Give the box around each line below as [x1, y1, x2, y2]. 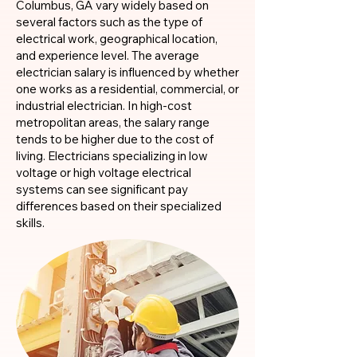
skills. [16, 215, 45, 230]
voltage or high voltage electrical [16, 165, 191, 180]
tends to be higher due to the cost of [16, 131, 214, 147]
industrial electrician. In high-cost [16, 98, 192, 113]
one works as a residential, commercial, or [16, 81, 239, 96]
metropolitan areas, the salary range [16, 115, 210, 130]
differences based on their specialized [16, 198, 222, 214]
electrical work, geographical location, [16, 31, 218, 46]
